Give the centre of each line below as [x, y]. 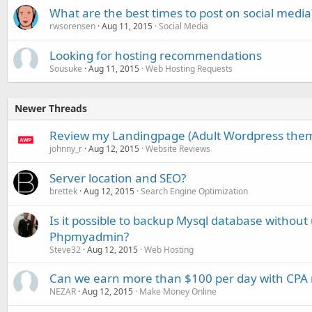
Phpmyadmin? [89, 236]
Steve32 [65, 250]
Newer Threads [51, 108]
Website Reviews [178, 149]
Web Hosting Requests [189, 69]
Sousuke [66, 69]
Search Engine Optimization [194, 191]
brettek [63, 191]
